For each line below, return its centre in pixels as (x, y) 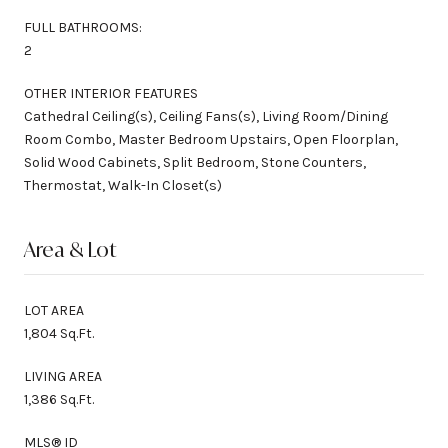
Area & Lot (70, 249)
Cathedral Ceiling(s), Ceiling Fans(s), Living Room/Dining (206, 116)
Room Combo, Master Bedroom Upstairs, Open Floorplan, (211, 139)
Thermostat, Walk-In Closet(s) (123, 185)
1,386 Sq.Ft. (59, 399)
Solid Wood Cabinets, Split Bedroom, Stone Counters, (195, 162)
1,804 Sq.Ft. (59, 333)
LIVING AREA (63, 376)
